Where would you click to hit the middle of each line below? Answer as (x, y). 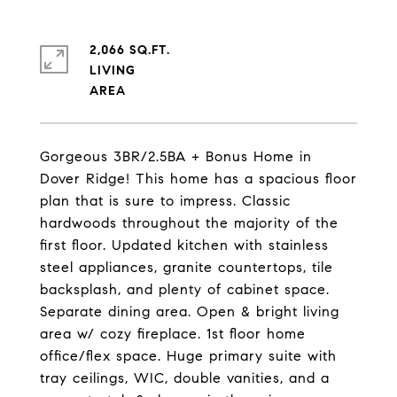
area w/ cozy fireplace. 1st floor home (173, 334)
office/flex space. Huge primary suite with (188, 356)
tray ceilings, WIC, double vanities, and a (185, 378)
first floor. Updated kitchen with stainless (184, 245)
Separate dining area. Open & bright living (190, 311)
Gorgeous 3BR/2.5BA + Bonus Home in (176, 156)
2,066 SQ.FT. (130, 50)
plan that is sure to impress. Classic (165, 201)
